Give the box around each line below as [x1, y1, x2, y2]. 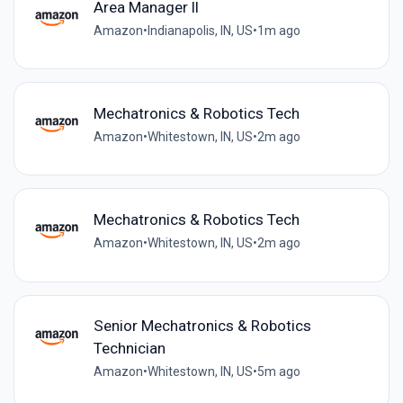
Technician [93, 339, 166, 358]
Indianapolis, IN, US [147, 22, 253, 38]
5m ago [256, 364, 300, 380]
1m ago [256, 22, 300, 38]
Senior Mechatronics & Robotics [93, 317, 311, 336]
